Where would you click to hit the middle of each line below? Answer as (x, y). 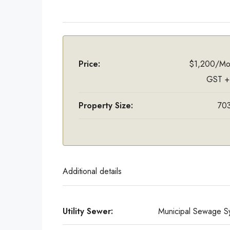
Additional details (92, 171)
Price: (89, 64)
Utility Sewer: (88, 211)
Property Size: (106, 106)
